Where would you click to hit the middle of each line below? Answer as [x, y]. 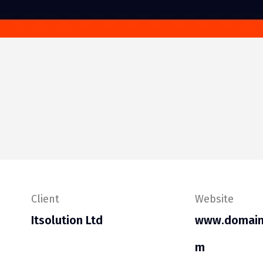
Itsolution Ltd [67, 220]
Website [214, 199]
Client [45, 199]
